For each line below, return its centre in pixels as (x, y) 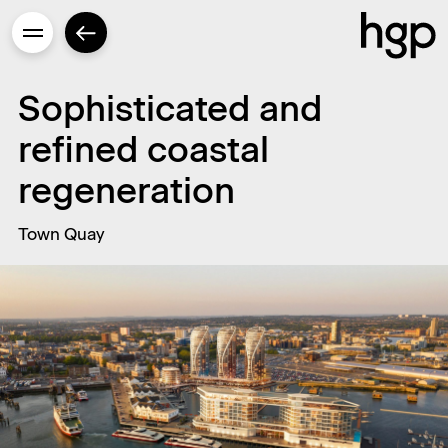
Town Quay (61, 234)
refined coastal (143, 149)
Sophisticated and (170, 108)
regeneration (126, 190)
